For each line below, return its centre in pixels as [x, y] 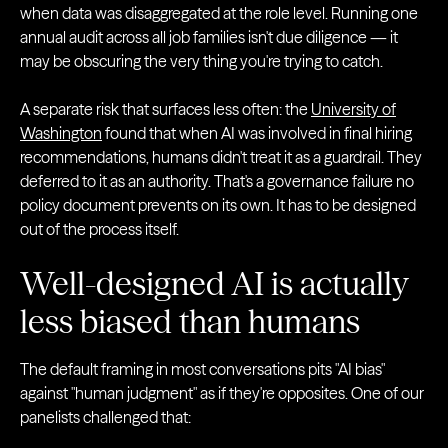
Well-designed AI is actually [214, 283]
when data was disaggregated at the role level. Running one [219, 13]
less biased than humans [190, 321]
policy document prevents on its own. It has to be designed [218, 205]
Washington [61, 133]
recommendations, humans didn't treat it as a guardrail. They [221, 157]
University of [353, 109]
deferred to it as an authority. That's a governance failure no [217, 181]
